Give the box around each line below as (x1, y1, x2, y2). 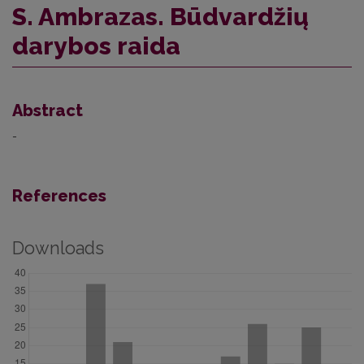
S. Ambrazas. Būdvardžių (12, 2, 309, 31)
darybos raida (12, 31, 180, 60)
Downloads (12, 237, 104, 258)
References (12, 185, 106, 206)
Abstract (12, 100, 83, 120)
